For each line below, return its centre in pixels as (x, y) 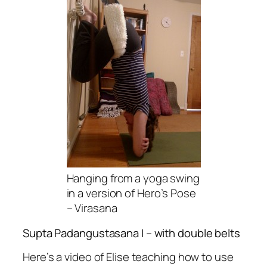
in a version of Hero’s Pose (131, 193)
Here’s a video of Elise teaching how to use (128, 257)
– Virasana (92, 208)
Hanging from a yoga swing (133, 178)
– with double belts (192, 233)
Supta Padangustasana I (83, 233)
